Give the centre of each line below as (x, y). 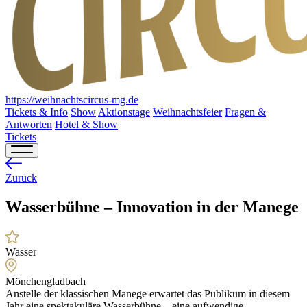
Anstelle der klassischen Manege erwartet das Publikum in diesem (148, 293)
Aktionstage (124, 112)
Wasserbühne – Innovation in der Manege (152, 207)
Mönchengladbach (46, 281)
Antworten (29, 124)
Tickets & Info (37, 112)
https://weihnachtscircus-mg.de (72, 100)
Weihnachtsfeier (187, 112)
